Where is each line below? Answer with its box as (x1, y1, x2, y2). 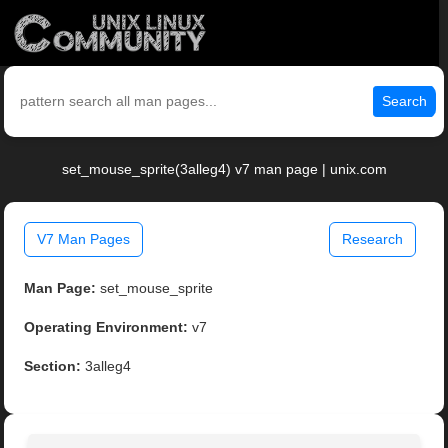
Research (341, 231, 403, 248)
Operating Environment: (24, 319, 189, 336)
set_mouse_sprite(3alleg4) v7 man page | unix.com (61, 161, 387, 178)
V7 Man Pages (37, 231, 131, 248)
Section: (24, 358, 82, 375)
